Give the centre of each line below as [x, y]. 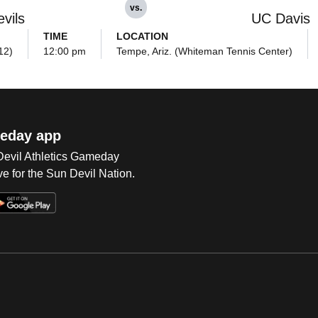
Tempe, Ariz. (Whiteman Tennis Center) [204, 51]
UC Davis [280, 18]
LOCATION [142, 36]
